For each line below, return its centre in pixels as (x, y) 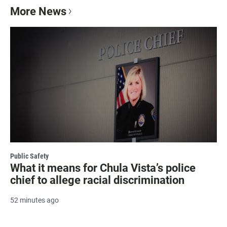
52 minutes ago (34, 200)
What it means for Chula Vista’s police (103, 168)
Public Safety (29, 156)
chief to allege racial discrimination (97, 180)
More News (38, 12)
